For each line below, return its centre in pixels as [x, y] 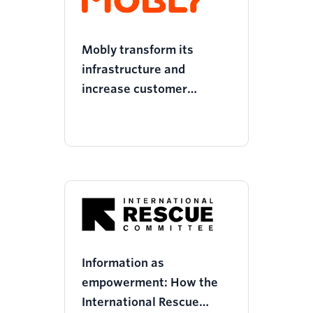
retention [108, 109]
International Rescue [140, 303]
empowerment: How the [150, 283]
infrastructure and [133, 70]
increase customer [134, 89]
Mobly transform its [138, 50]
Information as [123, 263]
